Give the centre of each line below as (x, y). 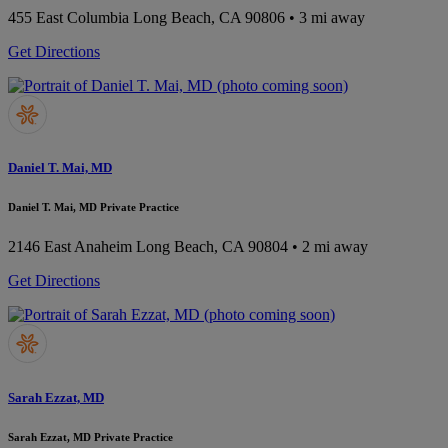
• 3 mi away (325, 18)
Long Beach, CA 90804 (212, 247)
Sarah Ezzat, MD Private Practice (90, 436)
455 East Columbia (68, 18)
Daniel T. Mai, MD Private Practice (93, 207)
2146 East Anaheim (70, 247)
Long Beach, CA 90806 (209, 18)
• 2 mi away (328, 247)
